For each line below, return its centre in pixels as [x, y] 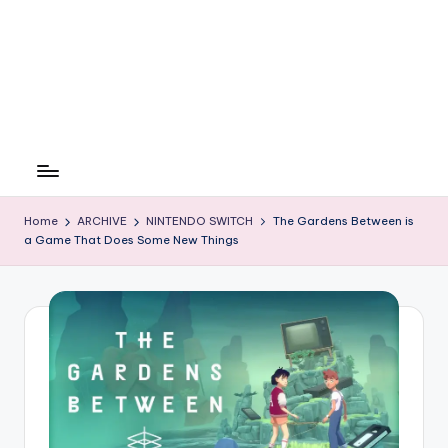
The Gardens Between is [343, 221]
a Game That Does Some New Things [131, 240]
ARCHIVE [102, 221]
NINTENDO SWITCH [200, 221]
